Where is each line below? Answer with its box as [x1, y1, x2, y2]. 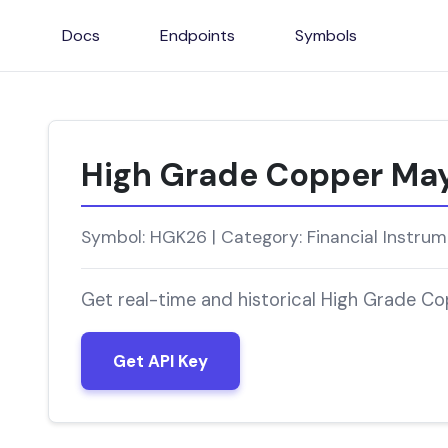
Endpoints [160, 25, 235, 46]
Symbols [295, 25, 357, 46]
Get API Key [113, 350, 208, 372]
